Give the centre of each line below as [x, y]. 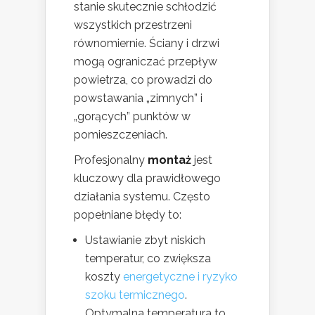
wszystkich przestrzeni [133, 25]
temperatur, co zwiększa [148, 259]
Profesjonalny [111, 160]
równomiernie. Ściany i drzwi [147, 44]
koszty [104, 277]
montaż [169, 160]
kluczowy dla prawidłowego [147, 179]
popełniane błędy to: [128, 215]
